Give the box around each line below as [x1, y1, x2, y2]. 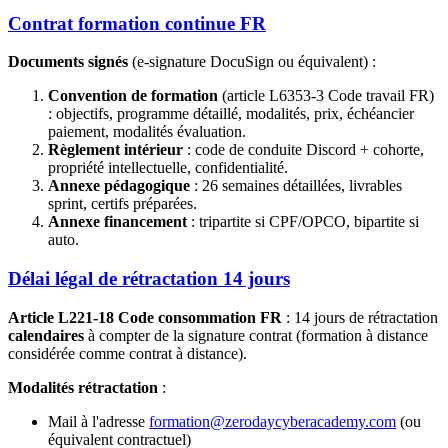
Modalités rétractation [8, 378, 158, 396]
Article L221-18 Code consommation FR [8, 308, 282, 326]
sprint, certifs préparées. [48, 195, 197, 213]
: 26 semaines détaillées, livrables [190, 177, 402, 195]
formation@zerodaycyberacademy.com [149, 412, 396, 430]
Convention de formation [48, 87, 218, 105]
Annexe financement [48, 213, 187, 231]
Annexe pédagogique [48, 177, 190, 195]
